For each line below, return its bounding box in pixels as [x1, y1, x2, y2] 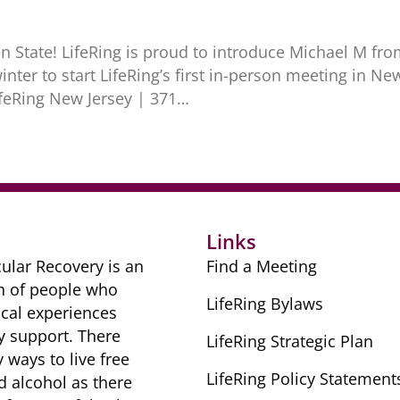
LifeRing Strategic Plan [205, 330, 373, 352]
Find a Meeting [205, 255, 317, 277]
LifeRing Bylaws [205, 293, 323, 314]
